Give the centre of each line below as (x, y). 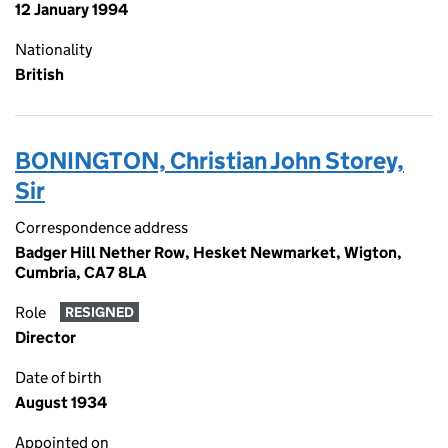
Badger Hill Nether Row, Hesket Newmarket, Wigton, (208, 252)
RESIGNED (99, 312)
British (39, 74)
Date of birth (58, 377)
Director (45, 337)
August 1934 (61, 402)
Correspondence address (101, 227)
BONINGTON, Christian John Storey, (209, 160)
